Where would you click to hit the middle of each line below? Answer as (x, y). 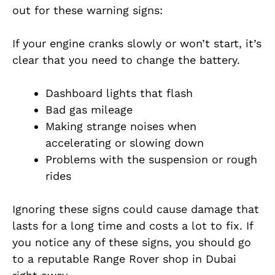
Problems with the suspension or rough (151, 160)
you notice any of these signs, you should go (132, 242)
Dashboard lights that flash (119, 93)
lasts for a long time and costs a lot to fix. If (133, 226)
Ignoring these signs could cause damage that (136, 209)
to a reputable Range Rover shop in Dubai (124, 259)
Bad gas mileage (89, 110)
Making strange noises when (121, 126)
